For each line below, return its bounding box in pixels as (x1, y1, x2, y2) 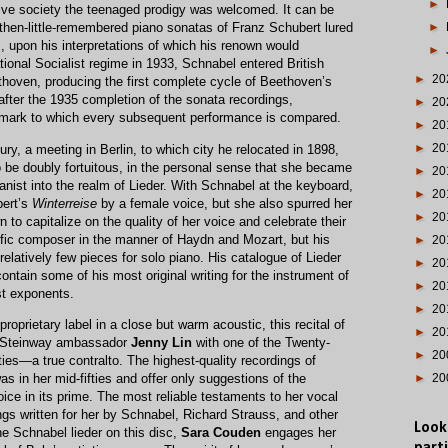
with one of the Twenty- (192, 334, 330, 350)
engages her (261, 424, 336, 440)
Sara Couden (181, 424, 261, 440)
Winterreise (32, 195, 97, 211)
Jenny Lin (131, 334, 192, 350)
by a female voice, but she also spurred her (97, 195, 352, 211)
